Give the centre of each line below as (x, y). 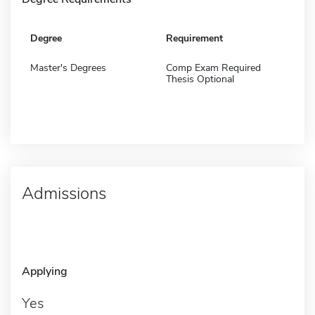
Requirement (194, 38)
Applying (45, 271)
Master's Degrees (68, 67)
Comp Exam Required (213, 67)
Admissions (64, 193)
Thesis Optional (200, 79)
